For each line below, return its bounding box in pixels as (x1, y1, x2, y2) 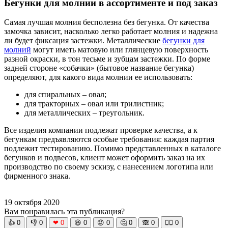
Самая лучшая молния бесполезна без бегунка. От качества (4, 18, 209, 27)
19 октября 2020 (4, 198, 60, 207)
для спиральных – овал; (24, 90, 106, 99)
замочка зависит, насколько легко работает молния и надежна (4, 27, 218, 36)
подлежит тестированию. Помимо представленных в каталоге (4, 144, 221, 153)
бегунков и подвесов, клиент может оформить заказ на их (4, 153, 205, 162)
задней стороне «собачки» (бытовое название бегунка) (4, 64, 194, 73)
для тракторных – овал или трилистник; (24, 99, 164, 108)
